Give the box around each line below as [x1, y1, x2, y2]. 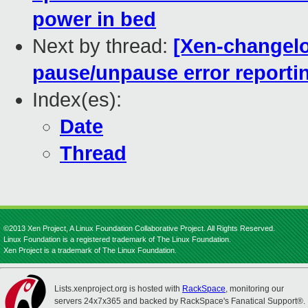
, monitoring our [225, 284, 284, 294]
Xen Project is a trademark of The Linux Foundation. [3, 246, 177, 254]
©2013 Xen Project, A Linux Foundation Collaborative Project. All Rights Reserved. [3, 224, 275, 232]
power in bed [32, 8, 156, 31]
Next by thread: [32, 35, 173, 58]
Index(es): [32, 89, 122, 111]
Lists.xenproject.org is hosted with [54, 284, 182, 294]
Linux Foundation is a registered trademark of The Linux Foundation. [3, 235, 231, 243]
